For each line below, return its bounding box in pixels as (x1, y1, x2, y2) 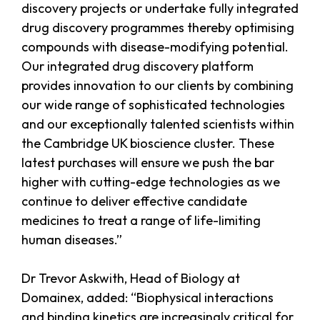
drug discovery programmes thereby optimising (21, 19, 294, 36)
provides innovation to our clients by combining (21, 77, 294, 94)
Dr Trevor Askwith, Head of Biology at (21, 270, 240, 287)
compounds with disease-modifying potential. (21, 39, 289, 56)
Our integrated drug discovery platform (21, 58, 254, 75)
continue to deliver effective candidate (21, 193, 247, 210)
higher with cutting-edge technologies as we (21, 174, 280, 191)
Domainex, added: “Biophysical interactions (21, 289, 274, 306)
